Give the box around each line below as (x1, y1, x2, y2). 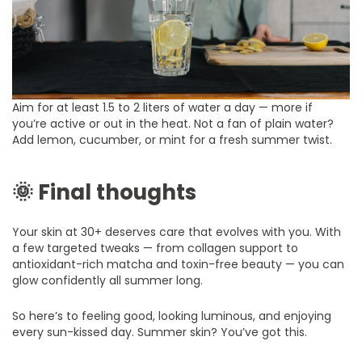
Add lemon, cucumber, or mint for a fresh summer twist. (12, 132, 333, 148)
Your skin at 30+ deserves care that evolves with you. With (12, 224, 342, 240)
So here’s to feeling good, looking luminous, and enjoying (12, 308, 332, 324)
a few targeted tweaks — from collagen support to (12, 240, 299, 256)
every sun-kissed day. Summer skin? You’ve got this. (12, 324, 308, 340)
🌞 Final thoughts (12, 178, 196, 207)
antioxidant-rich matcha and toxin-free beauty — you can (12, 256, 345, 272)
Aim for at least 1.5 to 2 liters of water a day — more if (12, 99, 314, 116)
